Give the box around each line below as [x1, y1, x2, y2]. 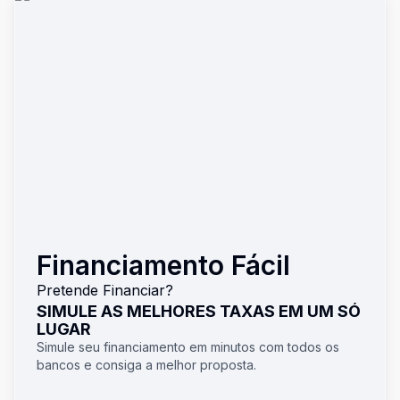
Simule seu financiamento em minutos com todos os [37, 339, 339, 354]
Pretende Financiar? [37, 281, 173, 299]
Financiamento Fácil [37, 249, 290, 281]
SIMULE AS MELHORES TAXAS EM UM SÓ [37, 302, 361, 321]
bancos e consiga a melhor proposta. [37, 357, 256, 372]
